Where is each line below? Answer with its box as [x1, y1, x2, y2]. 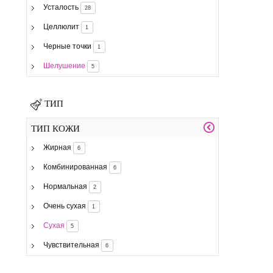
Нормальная [43, 182, 87, 191]
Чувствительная [43, 241, 99, 250]
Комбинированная [43, 163, 107, 172]
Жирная [43, 143, 71, 152]
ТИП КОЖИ [31, 123, 80, 133]
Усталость [43, 2, 79, 12]
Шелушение [43, 61, 85, 70]
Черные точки [43, 41, 91, 51]
